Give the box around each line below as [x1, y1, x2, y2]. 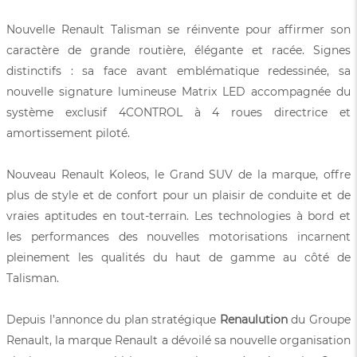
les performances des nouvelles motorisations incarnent [6, 229, 351, 244]
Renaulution [219, 312, 288, 327]
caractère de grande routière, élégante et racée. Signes [6, 42, 351, 57]
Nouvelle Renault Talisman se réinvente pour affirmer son [6, 22, 351, 37]
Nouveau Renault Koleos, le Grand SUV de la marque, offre [6, 167, 351, 182]
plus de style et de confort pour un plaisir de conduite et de [6, 187, 351, 202]
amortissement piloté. [6, 125, 130, 140]
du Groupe [287, 312, 351, 327]
